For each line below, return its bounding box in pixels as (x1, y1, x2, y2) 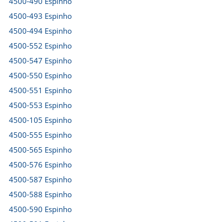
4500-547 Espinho (9, 55, 72, 65)
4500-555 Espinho (9, 130, 72, 140)
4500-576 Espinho (9, 160, 72, 169)
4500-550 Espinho (9, 70, 72, 80)
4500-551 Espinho (9, 85, 72, 95)
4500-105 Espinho (9, 115, 72, 125)
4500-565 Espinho (9, 145, 72, 155)
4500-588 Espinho (9, 189, 72, 199)
